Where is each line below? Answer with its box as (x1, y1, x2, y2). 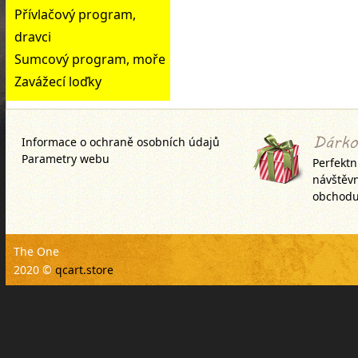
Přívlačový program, (14, 6, 136, 23)
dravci (14, 28, 51, 46)
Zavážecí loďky (14, 73, 101, 90)
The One (14, 244, 59, 259)
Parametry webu (22, 151, 109, 166)
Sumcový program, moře (14, 50, 165, 68)
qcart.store (55, 262, 113, 277)
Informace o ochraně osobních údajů (22, 134, 220, 149)
